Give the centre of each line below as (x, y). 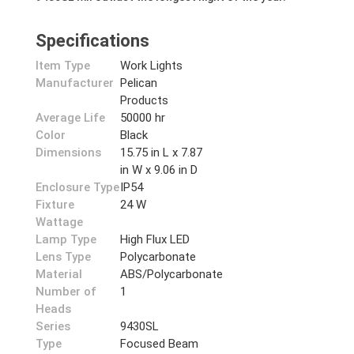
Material (59, 274)
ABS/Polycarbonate (172, 274)
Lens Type (63, 257)
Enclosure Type (77, 187)
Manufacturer (75, 83)
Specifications (92, 41)
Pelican (139, 83)
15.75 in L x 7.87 (162, 153)
